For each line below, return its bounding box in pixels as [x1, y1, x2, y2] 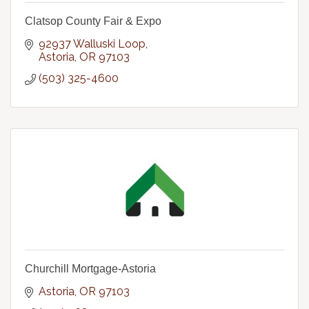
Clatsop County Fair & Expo [25, 15, 161, 27]
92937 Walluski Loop [39, 37, 146, 50]
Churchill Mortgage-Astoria [25, 263, 156, 275]
